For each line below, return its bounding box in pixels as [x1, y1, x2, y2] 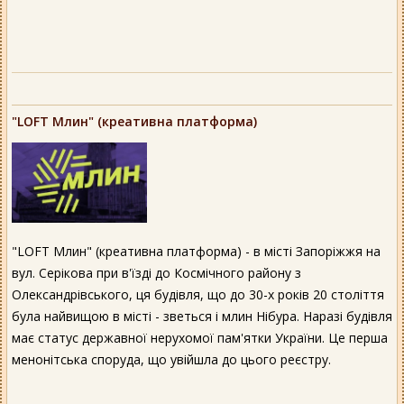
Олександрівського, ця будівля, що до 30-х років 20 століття [12, 286, 384, 304]
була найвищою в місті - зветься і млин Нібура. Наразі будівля [12, 308, 392, 326]
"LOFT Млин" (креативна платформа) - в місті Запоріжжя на [12, 243, 381, 261]
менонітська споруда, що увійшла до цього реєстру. [12, 351, 331, 369]
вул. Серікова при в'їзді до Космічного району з [12, 264, 301, 282]
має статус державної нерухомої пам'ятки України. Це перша [12, 329, 388, 347]
